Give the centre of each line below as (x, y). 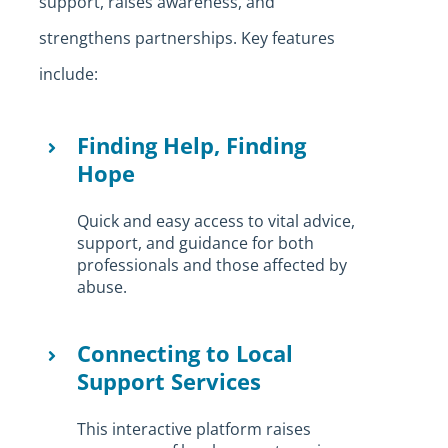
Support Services (169, 380)
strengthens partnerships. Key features (186, 37)
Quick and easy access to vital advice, (216, 220)
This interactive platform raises (194, 428)
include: (68, 73)
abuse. (102, 286)
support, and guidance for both (196, 242)
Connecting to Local (185, 352)
